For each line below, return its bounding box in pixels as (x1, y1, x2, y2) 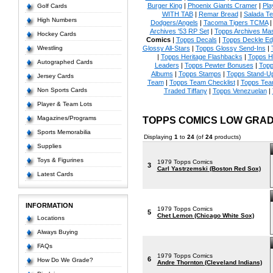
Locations (37, 214, 65, 221)
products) (212, 133, 241, 140)
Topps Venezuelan (212, 87, 267, 94)
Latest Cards (37, 171, 73, 177)
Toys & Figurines (37, 157, 83, 163)
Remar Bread (198, 10, 238, 18)
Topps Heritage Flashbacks (160, 53, 243, 60)
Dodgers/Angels (150, 19, 198, 26)
